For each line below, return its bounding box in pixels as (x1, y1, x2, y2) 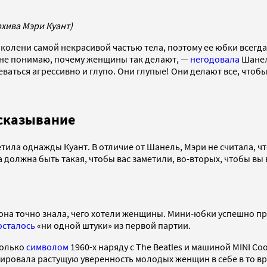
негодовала (190, 53, 240, 66)
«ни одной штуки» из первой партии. (35, 219, 193, 232)
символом (26, 241, 69, 253)
